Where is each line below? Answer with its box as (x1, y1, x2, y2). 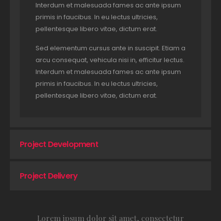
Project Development (20, 139, 98, 150)
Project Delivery (20, 170, 78, 182)
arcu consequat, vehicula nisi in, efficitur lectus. (36, 55, 184, 65)
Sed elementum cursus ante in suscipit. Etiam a (36, 43, 185, 53)
